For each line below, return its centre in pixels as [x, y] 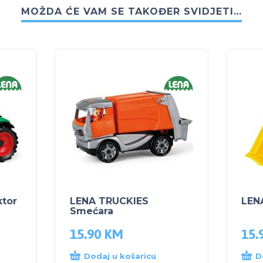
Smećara [92, 211]
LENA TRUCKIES [109, 201]
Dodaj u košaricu [120, 256]
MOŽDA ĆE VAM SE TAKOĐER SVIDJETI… [131, 12]
